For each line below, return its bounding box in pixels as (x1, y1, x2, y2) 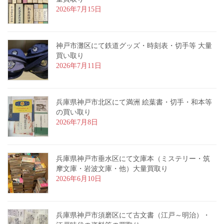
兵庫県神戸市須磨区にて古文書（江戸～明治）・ (56, 211, 210, 219)
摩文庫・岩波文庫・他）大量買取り (56, 164, 168, 172)
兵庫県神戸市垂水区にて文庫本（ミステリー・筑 (56, 154, 210, 162)
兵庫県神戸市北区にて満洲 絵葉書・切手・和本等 (56, 98, 212, 106)
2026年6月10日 (56, 174, 101, 182)
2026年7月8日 (56, 118, 98, 126)
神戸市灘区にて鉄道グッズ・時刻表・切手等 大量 (56, 41, 212, 49)
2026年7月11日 (56, 61, 101, 69)
